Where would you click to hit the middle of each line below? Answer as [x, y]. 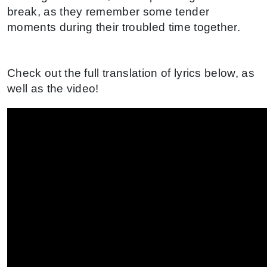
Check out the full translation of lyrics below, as [131, 73]
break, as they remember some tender [108, 11]
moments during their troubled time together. [124, 27]
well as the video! [53, 88]
